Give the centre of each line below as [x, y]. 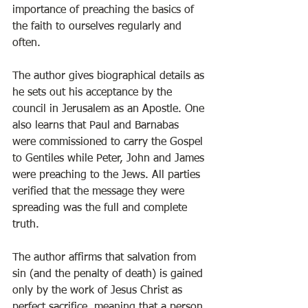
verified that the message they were [100, 192]
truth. [31, 225]
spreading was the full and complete [101, 208]
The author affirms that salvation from [106, 258]
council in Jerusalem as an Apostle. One [110, 109]
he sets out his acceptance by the [94, 93]
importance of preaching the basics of [105, 10]
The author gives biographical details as [110, 76]
